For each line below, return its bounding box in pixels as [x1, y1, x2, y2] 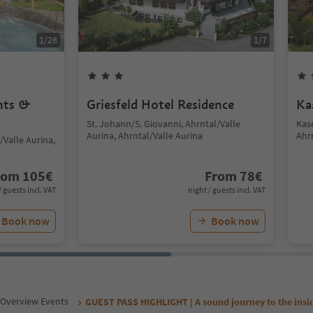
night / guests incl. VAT [188, 184, 265, 195]
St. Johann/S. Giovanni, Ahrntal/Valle [87, 117, 240, 130]
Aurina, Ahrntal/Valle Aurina [87, 129, 203, 142]
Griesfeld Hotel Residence [87, 96, 234, 112]
